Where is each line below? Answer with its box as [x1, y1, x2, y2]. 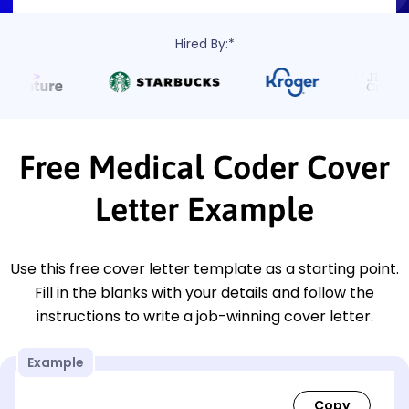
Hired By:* [174, 34, 235, 53]
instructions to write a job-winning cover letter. [36, 305, 373, 327]
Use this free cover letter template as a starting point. [10, 257, 399, 279]
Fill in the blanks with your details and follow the [35, 281, 374, 303]
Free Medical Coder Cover [19, 147, 390, 186]
